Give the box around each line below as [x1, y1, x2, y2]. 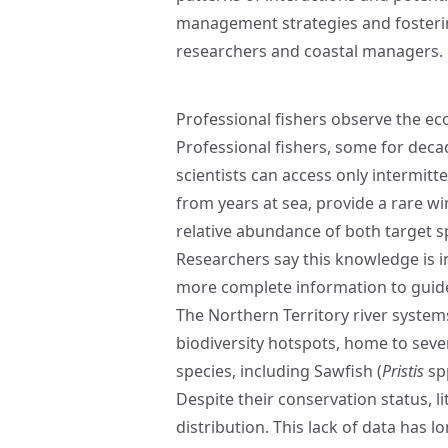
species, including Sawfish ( [176, 360, 382, 382]
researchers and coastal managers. [176, 40, 443, 62]
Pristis [382, 360, 424, 382]
